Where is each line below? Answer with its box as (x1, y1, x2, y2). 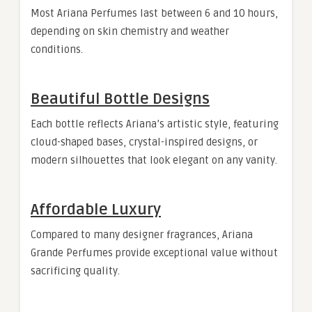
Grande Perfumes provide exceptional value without (31, 247, 278, 259)
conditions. (31, 43, 83, 56)
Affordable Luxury (31, 201, 161, 219)
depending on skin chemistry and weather (31, 25, 229, 38)
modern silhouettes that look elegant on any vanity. (31, 154, 277, 166)
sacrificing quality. (31, 265, 120, 277)
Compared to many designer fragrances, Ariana (31, 228, 253, 241)
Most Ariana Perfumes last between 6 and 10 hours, (31, 7, 278, 19)
